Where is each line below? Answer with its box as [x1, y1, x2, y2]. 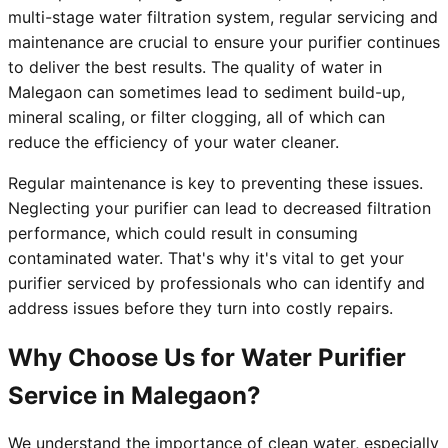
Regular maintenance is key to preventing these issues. [8, 173, 423, 194]
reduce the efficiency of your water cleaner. [8, 132, 339, 153]
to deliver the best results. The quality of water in [8, 57, 382, 78]
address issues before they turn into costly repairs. [8, 298, 393, 319]
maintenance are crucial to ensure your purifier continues [8, 32, 440, 53]
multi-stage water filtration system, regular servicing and [8, 7, 438, 28]
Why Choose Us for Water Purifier [8, 343, 406, 373]
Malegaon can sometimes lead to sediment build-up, [8, 82, 405, 103]
